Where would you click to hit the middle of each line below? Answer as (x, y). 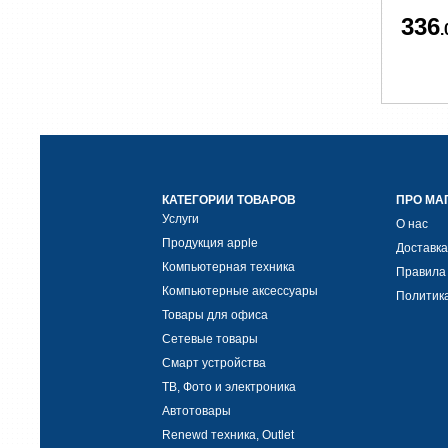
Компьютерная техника (228, 267)
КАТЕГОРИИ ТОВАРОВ (229, 200)
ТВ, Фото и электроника (229, 387)
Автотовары (196, 411)
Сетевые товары (210, 339)
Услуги (180, 219)
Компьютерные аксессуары (240, 291)
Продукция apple (210, 243)
